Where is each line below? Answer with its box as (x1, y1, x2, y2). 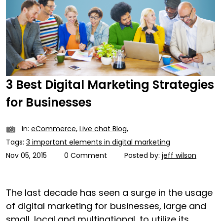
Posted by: (124, 150, 162, 160)
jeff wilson (162, 150, 196, 160)
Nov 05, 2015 (6, 150, 47, 160)
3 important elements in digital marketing (26, 137, 170, 147)
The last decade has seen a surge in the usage (6, 186, 213, 199)
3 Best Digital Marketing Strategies (6, 76, 214, 93)
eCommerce (31, 123, 76, 134)
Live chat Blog (79, 123, 127, 134)
